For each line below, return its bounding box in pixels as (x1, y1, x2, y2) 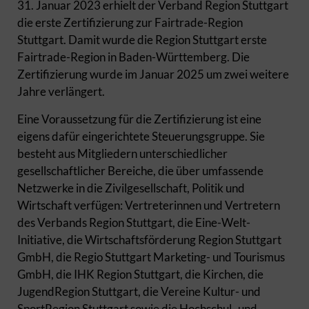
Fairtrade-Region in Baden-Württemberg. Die (17, 49, 250, 64)
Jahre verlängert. (17, 83, 107, 99)
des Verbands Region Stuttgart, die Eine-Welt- (17, 215, 250, 230)
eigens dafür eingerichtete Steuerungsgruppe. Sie (17, 128, 265, 143)
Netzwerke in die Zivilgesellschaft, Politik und (17, 180, 245, 195)
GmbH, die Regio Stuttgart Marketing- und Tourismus (17, 249, 285, 264)
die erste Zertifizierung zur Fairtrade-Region (17, 14, 243, 30)
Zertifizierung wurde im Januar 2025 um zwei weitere (17, 66, 289, 81)
